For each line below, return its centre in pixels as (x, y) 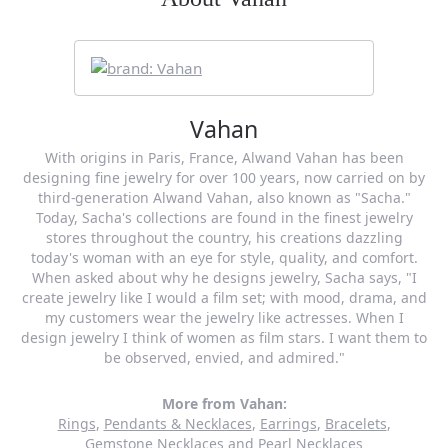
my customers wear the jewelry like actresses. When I (224, 317)
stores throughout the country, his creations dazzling (224, 237)
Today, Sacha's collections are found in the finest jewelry (224, 217)
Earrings (288, 423)
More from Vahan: (224, 403)
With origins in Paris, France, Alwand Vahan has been (224, 157)
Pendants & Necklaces (177, 423)
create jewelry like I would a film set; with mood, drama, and (224, 297)
